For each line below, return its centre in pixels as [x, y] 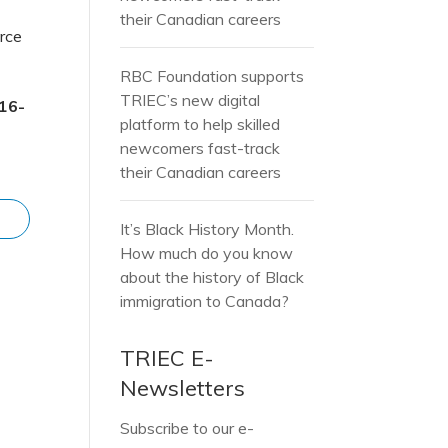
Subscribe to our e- [187, 428]
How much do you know [207, 253]
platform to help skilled [200, 124]
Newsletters [183, 388]
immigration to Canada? [205, 301]
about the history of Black [212, 277]
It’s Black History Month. [207, 229]
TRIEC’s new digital [190, 100]
